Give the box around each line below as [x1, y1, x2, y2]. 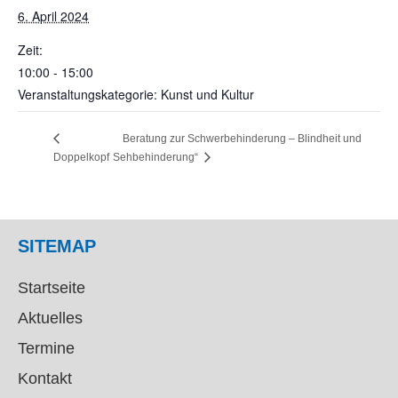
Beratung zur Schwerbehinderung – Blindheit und [123, 132, 362, 146]
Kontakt [18, 369, 72, 387]
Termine [18, 338, 75, 357]
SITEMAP [18, 235, 96, 256]
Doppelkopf [53, 151, 109, 164]
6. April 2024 [18, 7, 89, 25]
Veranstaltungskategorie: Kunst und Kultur [18, 85, 254, 103]
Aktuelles [18, 308, 83, 327]
